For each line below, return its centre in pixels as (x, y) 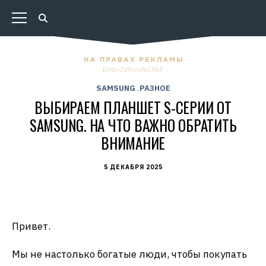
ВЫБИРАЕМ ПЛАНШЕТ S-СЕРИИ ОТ (133, 107)
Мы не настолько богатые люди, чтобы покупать (129, 254)
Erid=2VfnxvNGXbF (133, 69)
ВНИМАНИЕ (133, 143)
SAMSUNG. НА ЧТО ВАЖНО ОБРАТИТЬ (133, 125)
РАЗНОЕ (155, 88)
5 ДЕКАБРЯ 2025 (133, 167)
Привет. (31, 226)
